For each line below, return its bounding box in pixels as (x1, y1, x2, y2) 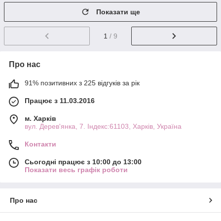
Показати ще (96, 8, 140, 16)
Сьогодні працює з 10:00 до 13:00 (25, 158, 142, 166)
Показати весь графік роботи (25, 166, 128, 174)
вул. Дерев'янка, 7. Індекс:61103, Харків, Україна (25, 122, 182, 131)
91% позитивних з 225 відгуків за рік (25, 79, 140, 87)
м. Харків (25, 114, 56, 123)
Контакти (25, 140, 56, 148)
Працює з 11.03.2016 (25, 97, 95, 105)
